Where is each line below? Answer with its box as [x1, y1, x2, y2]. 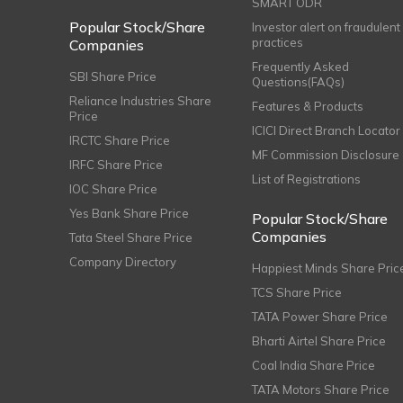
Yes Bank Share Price [69, 206, 189, 220]
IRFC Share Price [69, 157, 163, 172]
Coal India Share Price [252, 358, 376, 372]
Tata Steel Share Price [69, 230, 193, 245]
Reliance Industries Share [69, 94, 211, 108]
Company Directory [69, 255, 176, 269]
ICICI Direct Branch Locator [252, 123, 401, 138]
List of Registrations [252, 172, 362, 186]
